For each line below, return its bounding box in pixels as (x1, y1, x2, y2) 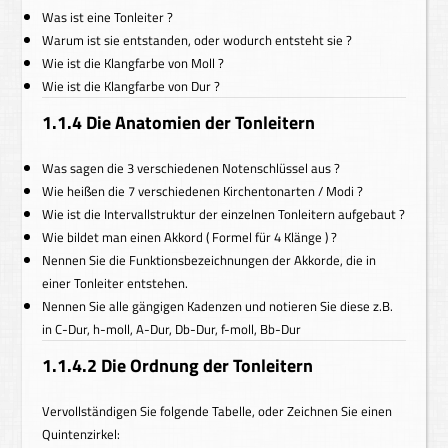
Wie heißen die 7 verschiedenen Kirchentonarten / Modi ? (42, 181, 364, 201)
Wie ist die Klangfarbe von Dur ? (42, 76, 221, 96)
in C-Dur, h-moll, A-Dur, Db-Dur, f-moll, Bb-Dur (42, 319, 302, 339)
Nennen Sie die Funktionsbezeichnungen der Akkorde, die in (42, 250, 377, 270)
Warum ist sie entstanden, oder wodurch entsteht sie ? (42, 30, 353, 50)
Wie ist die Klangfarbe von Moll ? (42, 53, 225, 73)
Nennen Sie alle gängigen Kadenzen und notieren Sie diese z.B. (42, 296, 394, 316)
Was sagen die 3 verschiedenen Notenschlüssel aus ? (42, 158, 341, 178)
